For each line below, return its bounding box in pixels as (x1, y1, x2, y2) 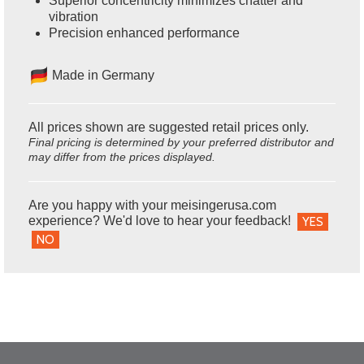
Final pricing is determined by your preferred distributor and (28, 135, 334, 149)
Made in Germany (49, 67, 154, 82)
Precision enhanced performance (49, 25, 240, 40)
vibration (49, 9, 98, 24)
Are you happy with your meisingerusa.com (28, 197, 276, 212)
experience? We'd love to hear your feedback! (28, 214, 297, 228)
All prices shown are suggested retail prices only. (28, 119, 309, 134)
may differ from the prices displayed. (28, 149, 215, 163)
